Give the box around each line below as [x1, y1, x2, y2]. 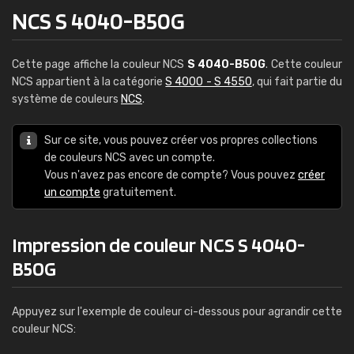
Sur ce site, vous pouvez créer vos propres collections [44, 134, 318, 147]
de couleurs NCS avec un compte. [44, 151, 215, 164]
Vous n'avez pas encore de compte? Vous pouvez [44, 168, 298, 182]
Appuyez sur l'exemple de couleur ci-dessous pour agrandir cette [12, 305, 342, 318]
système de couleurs [12, 92, 121, 106]
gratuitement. [100, 186, 176, 199]
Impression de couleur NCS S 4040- [12, 232, 305, 257]
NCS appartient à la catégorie [12, 75, 166, 88]
